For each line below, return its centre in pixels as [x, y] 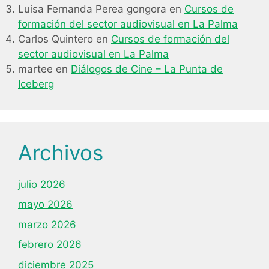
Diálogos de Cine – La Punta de [147, 69]
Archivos [61, 152]
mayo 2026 [45, 204]
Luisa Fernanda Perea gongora [92, 9]
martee [35, 69]
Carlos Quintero [56, 39]
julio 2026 [42, 184]
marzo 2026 [47, 224]
